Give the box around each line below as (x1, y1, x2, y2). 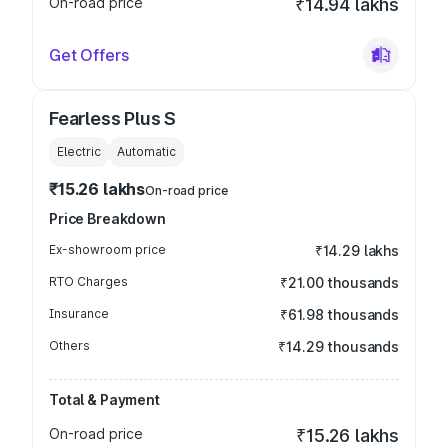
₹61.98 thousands (280, 306, 399, 323)
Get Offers (49, 45, 129, 65)
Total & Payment (49, 391, 160, 408)
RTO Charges (49, 274, 128, 289)
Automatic (117, 144, 176, 159)
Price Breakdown (49, 210, 166, 227)
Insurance (49, 306, 109, 321)
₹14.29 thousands (278, 338, 399, 355)
